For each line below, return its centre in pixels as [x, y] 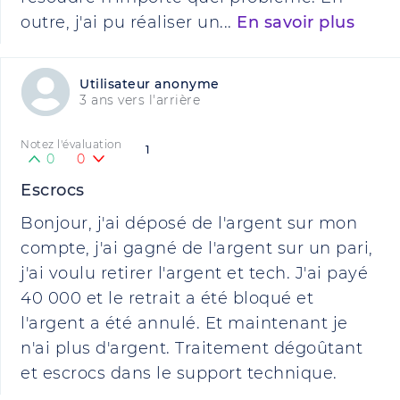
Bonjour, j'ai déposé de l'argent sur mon [189, 223]
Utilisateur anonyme [150, 84]
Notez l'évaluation [71, 144]
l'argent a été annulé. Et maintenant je [184, 323]
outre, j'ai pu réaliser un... [129, 22]
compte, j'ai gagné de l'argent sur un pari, [197, 248]
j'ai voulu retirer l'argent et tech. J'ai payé [194, 273]
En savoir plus [296, 22]
